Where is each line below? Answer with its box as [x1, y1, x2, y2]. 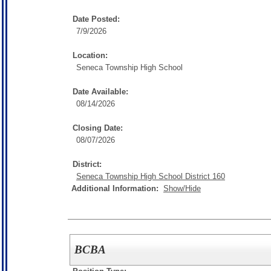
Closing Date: [73, 123, 123, 132]
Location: [73, 51, 108, 60]
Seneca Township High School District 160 [76, 172, 225, 181]
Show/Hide [163, 184, 201, 193]
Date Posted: [73, 15, 120, 24]
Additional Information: [71, 184, 163, 193]
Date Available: [73, 87, 128, 96]
